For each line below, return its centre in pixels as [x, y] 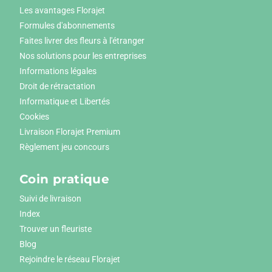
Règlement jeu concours [64, 147]
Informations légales [58, 71]
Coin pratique [65, 179]
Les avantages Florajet [62, 11]
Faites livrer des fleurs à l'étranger [82, 41]
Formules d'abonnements [67, 26]
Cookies [34, 117]
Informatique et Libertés [65, 102]
